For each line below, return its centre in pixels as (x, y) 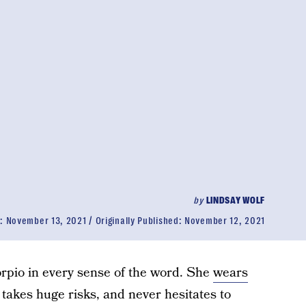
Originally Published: (140, 221)
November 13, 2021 (46, 221)
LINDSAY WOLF (235, 200)
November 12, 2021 (225, 221)
